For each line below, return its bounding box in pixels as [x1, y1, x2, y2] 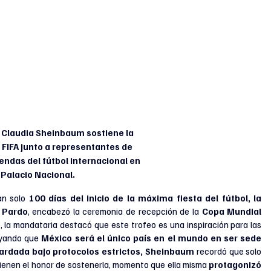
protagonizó [209, 259, 262, 270]
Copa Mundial [201, 206, 262, 217]
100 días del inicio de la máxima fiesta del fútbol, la [28, 192, 262, 203]
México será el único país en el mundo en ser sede [41, 232, 262, 243]
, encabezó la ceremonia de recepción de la [27, 206, 202, 217]
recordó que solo [196, 246, 262, 256]
